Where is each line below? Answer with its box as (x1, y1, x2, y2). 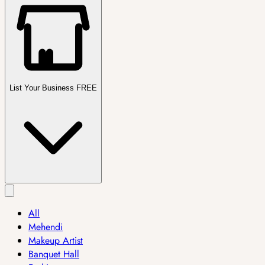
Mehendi (28, 220, 63, 234)
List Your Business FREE (9, 83, 97, 92)
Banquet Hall (28, 247, 79, 261)
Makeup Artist (28, 234, 83, 247)
